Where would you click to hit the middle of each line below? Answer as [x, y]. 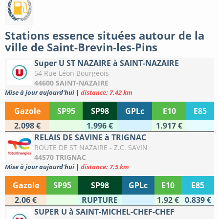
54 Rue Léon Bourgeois [72, 73]
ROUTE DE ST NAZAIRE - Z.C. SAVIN [91, 148]
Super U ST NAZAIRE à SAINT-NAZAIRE [107, 63]
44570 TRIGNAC [60, 157]
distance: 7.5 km [105, 167]
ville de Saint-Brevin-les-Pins [81, 47]
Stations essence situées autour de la [105, 35]
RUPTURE [100, 200]
